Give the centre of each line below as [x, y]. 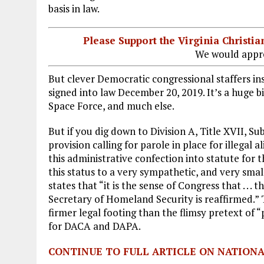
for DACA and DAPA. [95, 226]
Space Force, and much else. [111, 105]
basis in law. [74, 9]
